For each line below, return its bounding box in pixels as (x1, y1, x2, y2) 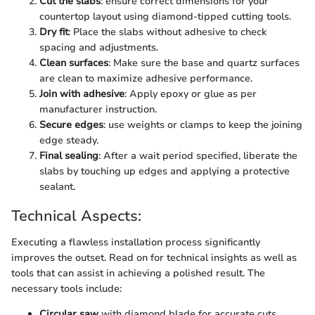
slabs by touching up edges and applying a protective (39, 164, 290, 178)
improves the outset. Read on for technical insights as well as (11, 251, 297, 264)
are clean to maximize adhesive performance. (39, 71, 252, 85)
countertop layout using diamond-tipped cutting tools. (39, 9, 291, 23)
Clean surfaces (39, 56, 108, 70)
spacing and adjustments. (39, 40, 158, 54)
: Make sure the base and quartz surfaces (108, 56, 300, 70)
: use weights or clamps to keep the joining (103, 117, 302, 131)
